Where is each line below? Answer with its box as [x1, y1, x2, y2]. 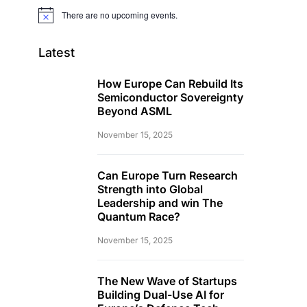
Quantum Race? [97, 210, 180, 224]
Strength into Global [97, 182, 203, 197]
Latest [38, 45, 75, 60]
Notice [38, 13, 62, 25]
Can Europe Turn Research [97, 169, 238, 183]
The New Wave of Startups [97, 274, 237, 288]
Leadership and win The [97, 196, 223, 210]
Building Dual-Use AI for [97, 288, 224, 302]
